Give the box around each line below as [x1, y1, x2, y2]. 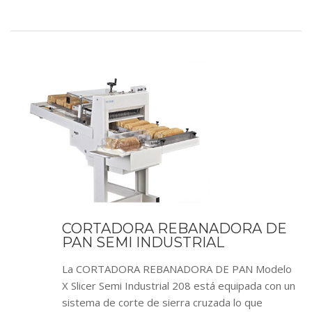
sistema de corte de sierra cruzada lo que [62, 295, 263, 309]
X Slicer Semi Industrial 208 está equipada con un [62, 279, 295, 292]
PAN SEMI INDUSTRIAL [62, 234, 224, 251]
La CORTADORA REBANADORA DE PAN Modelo [62, 262, 292, 276]
